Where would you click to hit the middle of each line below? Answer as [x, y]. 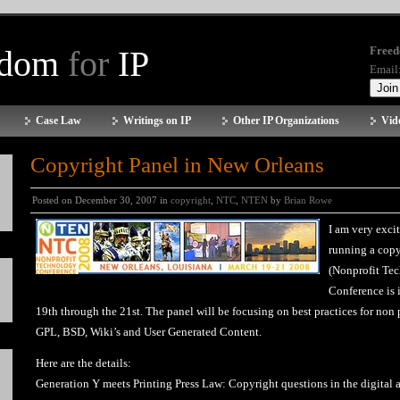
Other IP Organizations [286, 121]
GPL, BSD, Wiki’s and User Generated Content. [149, 332]
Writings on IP [157, 121]
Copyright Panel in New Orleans [177, 165]
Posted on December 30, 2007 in [101, 200]
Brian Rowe [308, 200]
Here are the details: [83, 363]
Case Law [58, 121]
